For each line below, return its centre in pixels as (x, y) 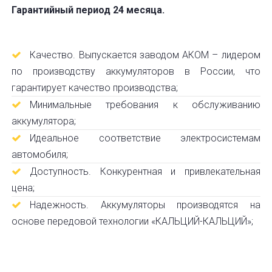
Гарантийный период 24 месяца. (88, 10)
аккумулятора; (44, 121)
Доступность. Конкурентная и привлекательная (145, 172)
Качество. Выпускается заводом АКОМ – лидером (145, 55)
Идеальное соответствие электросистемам (145, 138)
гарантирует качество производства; (95, 88)
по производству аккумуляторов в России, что (136, 71)
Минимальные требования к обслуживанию (145, 105)
